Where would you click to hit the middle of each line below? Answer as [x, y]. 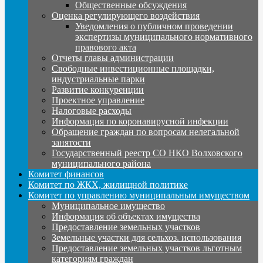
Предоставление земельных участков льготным [147, 248]
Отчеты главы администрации [113, 58]
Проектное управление [98, 100]
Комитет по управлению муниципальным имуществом [139, 195]
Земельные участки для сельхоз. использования [146, 237]
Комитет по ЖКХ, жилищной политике [108, 184]
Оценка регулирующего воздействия [126, 15]
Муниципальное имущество [108, 205]
